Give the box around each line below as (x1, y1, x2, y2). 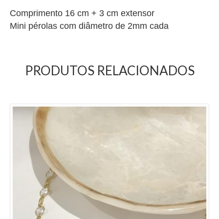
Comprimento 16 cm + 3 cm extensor (10, 8, 154, 18)
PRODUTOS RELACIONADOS (24, 62, 195, 78)
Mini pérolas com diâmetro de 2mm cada (10, 21, 169, 31)
